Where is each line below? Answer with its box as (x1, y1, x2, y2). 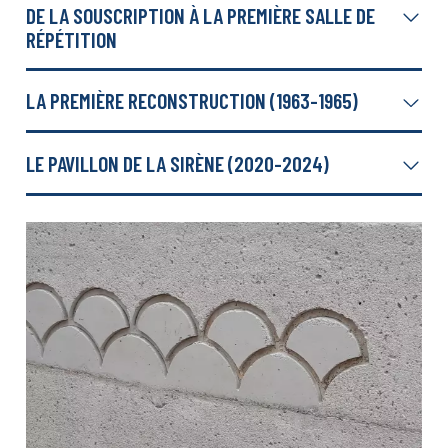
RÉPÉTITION (26, 26, 118, 52)
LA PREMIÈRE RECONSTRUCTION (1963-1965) (26, 87, 359, 114)
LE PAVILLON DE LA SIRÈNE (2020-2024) (26, 149, 330, 176)
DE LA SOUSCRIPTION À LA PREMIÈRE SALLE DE (26, 2, 376, 28)
